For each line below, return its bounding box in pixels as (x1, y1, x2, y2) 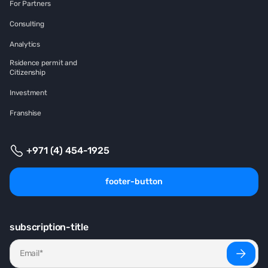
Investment (10, 89, 47, 97)
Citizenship (10, 68, 45, 77)
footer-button (105, 176, 163, 187)
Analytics (10, 40, 40, 48)
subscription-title (10, 221, 89, 233)
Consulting (10, 20, 44, 28)
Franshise (10, 109, 41, 117)
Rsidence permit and (10, 59, 77, 67)
